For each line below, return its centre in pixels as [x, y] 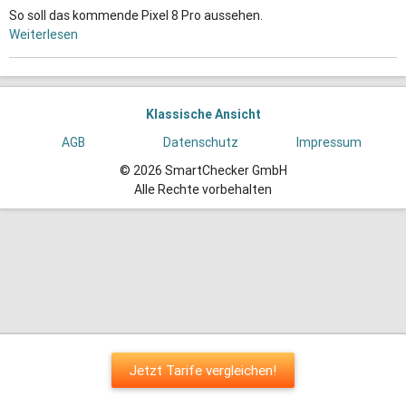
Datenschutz [201, 143]
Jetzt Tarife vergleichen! [203, 370]
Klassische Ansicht [203, 115]
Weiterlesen [43, 35]
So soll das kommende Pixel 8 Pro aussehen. [136, 16]
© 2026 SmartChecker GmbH [203, 171]
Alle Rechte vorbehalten [203, 190]
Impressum [329, 143]
